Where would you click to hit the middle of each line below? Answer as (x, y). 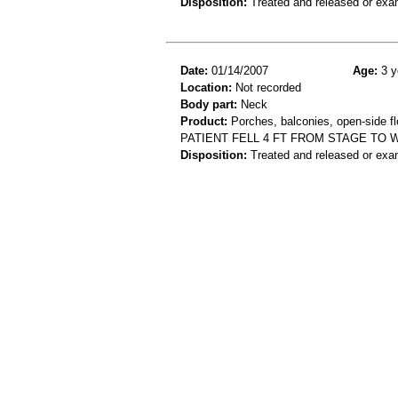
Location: (206, 87)
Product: (204, 121)
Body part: (209, 104)
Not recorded (267, 87)
